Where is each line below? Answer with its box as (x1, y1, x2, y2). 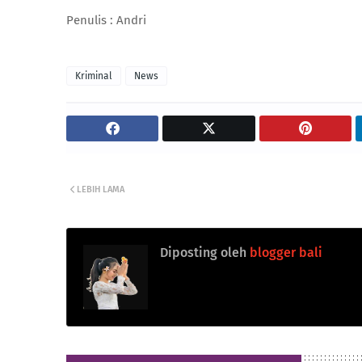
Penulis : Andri (66, 13, 146, 27)
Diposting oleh (160, 245, 246, 260)
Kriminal (75, 70, 112, 82)
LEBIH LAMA (77, 184, 124, 195)
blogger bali (246, 245, 322, 260)
